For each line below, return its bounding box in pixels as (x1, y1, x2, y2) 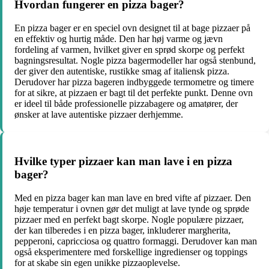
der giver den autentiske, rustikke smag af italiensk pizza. (14, 65, 229, 76)
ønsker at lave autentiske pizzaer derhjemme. (14, 109, 183, 119)
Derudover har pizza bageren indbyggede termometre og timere (14, 76, 254, 87)
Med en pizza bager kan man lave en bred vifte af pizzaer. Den (14, 192, 251, 203)
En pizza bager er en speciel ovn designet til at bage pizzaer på (14, 22, 250, 33)
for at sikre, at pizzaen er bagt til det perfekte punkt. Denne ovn (14, 87, 253, 98)
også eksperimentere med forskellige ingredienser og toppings (14, 246, 247, 257)
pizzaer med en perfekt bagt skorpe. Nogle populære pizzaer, (14, 214, 244, 225)
